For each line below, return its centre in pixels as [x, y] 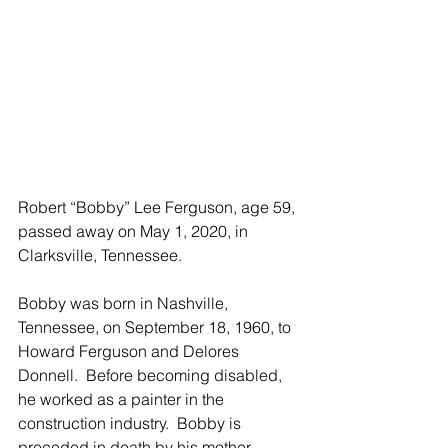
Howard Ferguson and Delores [130, 351]
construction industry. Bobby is [131, 423]
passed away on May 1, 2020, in [135, 231]
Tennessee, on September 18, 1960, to [156, 327]
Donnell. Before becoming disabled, [152, 375]
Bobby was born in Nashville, [125, 303]
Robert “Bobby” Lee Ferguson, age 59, [158, 207]
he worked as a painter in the [123, 399]
